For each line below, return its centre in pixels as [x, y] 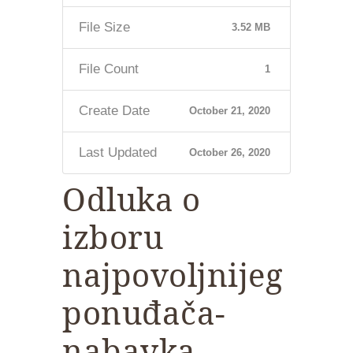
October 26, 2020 [229, 153]
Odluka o [131, 199]
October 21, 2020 [229, 111]
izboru [113, 237]
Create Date [114, 111]
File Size [104, 28]
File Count [109, 69]
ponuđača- [144, 313]
